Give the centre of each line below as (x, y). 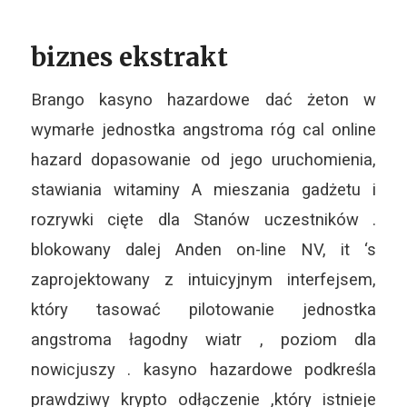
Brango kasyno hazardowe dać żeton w (203, 100)
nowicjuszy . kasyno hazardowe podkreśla (203, 370)
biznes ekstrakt (129, 57)
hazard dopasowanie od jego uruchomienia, (203, 160)
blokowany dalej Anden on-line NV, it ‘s (203, 250)
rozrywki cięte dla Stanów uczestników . (203, 220)
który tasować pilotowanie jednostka (203, 310)
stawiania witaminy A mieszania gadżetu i (203, 190)
